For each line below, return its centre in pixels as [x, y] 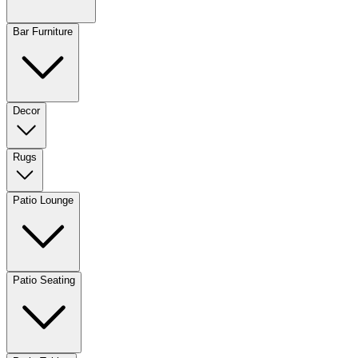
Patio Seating [44, 280]
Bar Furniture [43, 31]
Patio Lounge [43, 200]
